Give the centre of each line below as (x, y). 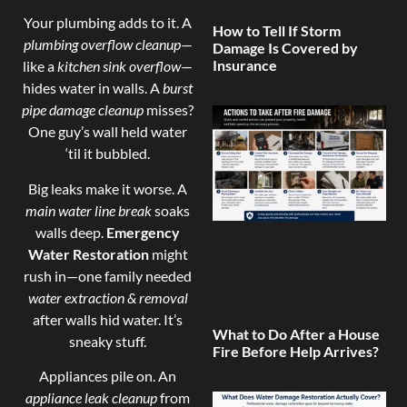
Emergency (144, 232)
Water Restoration (88, 253)
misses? (169, 110)
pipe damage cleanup (83, 110)
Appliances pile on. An (108, 375)
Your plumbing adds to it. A (108, 23)
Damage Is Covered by (285, 48)
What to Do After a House (296, 334)
